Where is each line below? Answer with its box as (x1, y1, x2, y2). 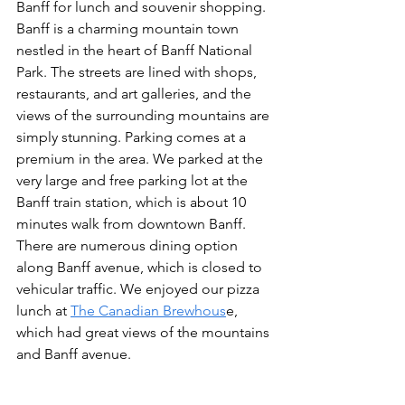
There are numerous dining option (16, 236, 241, 254)
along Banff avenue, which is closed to (16, 258, 266, 276)
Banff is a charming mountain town (16, 19, 242, 37)
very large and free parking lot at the (16, 171, 251, 189)
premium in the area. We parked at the (16, 149, 267, 167)
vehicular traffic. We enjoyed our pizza (16, 279, 263, 297)
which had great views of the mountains (16, 323, 273, 341)
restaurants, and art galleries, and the (16, 84, 255, 102)
